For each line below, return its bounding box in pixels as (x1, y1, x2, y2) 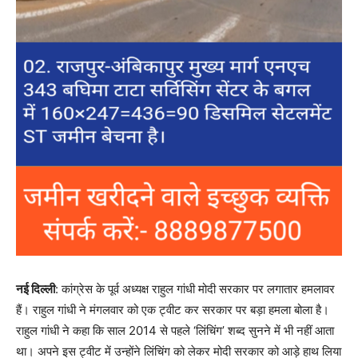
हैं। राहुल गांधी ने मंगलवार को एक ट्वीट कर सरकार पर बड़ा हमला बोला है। (16, 302, 329, 318)
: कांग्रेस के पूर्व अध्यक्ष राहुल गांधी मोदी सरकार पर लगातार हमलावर (55, 281, 335, 297)
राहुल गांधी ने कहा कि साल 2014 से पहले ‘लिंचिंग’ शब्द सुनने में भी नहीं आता (16, 323, 334, 339)
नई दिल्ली (16, 281, 55, 297)
